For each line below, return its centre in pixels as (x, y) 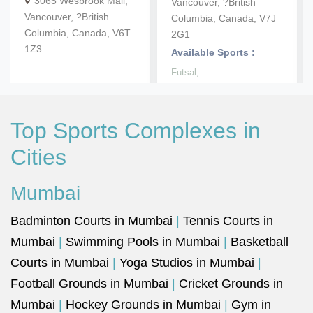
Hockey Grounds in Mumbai (143, 305)
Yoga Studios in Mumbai (187, 263)
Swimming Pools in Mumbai (143, 242)
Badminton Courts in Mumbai (92, 221)
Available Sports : (213, 52)
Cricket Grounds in (231, 284)
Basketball (260, 242)
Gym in (251, 305)
